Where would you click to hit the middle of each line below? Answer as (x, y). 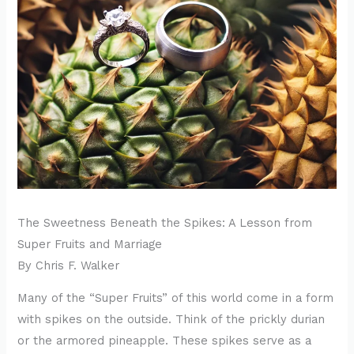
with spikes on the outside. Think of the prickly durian (171, 320)
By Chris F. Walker (69, 265)
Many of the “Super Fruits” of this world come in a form (176, 298)
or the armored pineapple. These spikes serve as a (165, 341)
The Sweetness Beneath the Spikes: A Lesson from (165, 222)
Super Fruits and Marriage (90, 244)
